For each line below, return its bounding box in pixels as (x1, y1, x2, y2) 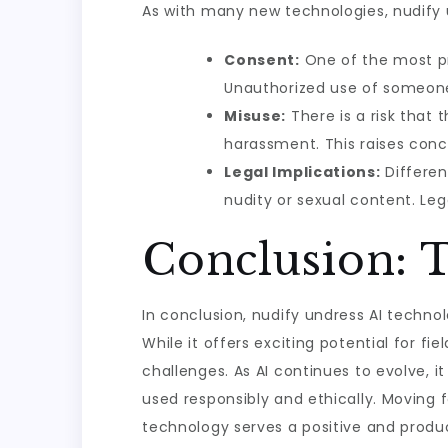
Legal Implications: (224, 162, 381, 182)
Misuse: (224, 106, 287, 126)
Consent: (224, 50, 300, 70)
